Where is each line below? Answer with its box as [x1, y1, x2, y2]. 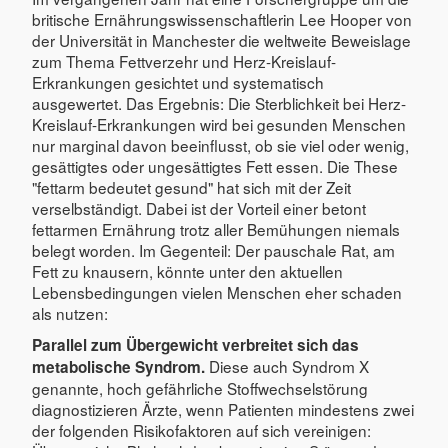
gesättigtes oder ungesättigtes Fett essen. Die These [32, 154, 398, 177]
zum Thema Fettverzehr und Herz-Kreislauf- [32, 49, 336, 72]
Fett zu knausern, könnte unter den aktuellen [32, 259, 343, 282]
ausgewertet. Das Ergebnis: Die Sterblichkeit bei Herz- [32, 91, 406, 114]
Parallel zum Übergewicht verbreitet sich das [32, 333, 359, 356]
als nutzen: [32, 301, 108, 324]
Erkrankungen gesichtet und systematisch [32, 70, 324, 93]
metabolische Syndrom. [32, 355, 205, 378]
